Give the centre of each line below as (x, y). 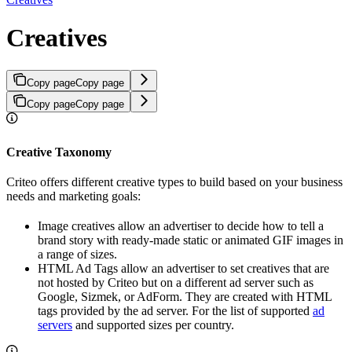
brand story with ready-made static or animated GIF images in (191, 240)
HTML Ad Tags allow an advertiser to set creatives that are (183, 268)
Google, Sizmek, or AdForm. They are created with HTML (185, 296)
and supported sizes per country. (153, 324)
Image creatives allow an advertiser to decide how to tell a (181, 225)
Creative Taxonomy (59, 152)
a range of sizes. (77, 254)
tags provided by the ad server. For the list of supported (175, 310)
